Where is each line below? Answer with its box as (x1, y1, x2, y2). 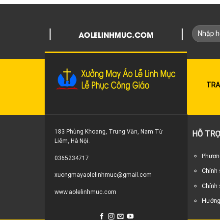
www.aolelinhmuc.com (54, 188, 116, 195)
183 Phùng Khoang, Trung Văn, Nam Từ (54, 128, 163, 136)
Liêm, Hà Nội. (54, 137, 90, 145)
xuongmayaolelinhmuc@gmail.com (54, 171, 152, 179)
